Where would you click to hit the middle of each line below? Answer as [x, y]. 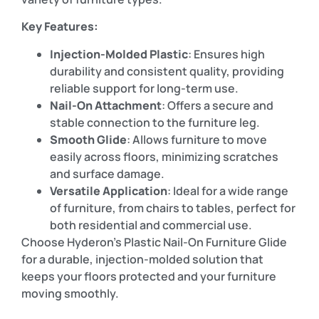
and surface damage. [107, 173]
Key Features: [60, 27]
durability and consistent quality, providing [167, 71]
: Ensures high [226, 54]
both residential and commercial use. [151, 225]
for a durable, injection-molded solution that [142, 259]
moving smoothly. [70, 293]
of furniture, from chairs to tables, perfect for [173, 208]
